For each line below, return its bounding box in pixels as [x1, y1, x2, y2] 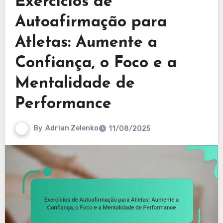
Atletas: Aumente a [14, 34, 157, 51]
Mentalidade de [14, 75, 135, 92]
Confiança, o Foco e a [14, 55, 177, 71]
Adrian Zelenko [45, 123, 99, 132]
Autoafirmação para [14, 14, 167, 30]
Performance [14, 96, 111, 112]
